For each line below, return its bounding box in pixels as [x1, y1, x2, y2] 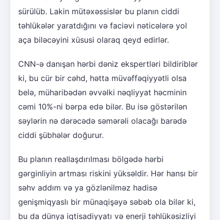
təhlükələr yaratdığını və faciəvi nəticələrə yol [18, 20, 187, 30]
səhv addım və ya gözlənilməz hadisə [18, 182, 157, 192]
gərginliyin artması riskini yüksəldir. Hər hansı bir [18, 168, 198, 178]
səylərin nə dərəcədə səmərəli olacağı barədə [18, 115, 187, 126]
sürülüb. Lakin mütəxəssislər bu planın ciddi [18, 6, 179, 16]
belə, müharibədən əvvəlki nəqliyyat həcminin [18, 87, 187, 97]
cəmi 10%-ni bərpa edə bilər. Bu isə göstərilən [18, 101, 187, 111]
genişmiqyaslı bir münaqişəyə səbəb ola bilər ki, [18, 196, 195, 207]
